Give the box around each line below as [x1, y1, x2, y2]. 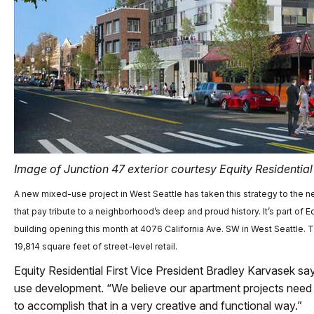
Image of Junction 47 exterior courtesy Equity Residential [14, 161, 313, 176]
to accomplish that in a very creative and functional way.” [14, 298, 302, 313]
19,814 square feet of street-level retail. [14, 240, 177, 252]
